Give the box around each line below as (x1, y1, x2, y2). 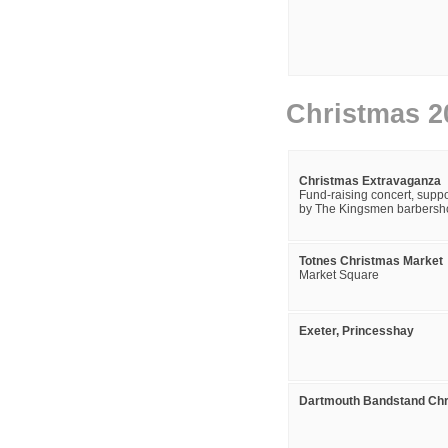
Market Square (299, 268, 379, 282)
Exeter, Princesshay (299, 324, 414, 338)
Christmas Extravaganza (299, 174, 441, 188)
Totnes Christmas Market (299, 254, 443, 268)
